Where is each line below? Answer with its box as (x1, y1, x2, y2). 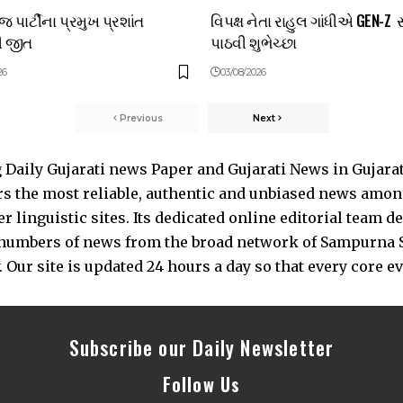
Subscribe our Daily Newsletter (68, 333, 335, 363)
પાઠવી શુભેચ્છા (210, 31, 297, 54)
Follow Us (162, 371, 241, 399)
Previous (119, 112, 163, 124)
